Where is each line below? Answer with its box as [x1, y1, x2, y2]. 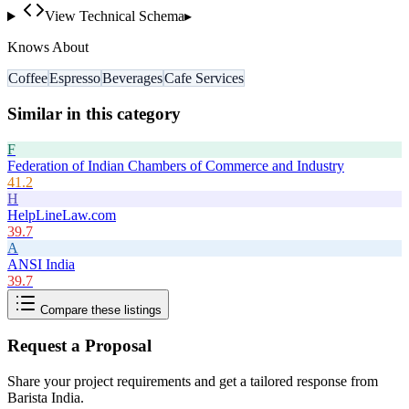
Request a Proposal [7, 336, 152, 356]
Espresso [49, 70, 100, 87]
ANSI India [7, 256, 75, 272]
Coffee [8, 70, 47, 87]
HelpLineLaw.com [7, 206, 116, 223]
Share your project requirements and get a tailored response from [7, 373, 378, 390]
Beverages [102, 70, 163, 87]
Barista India [7, 390, 80, 406]
